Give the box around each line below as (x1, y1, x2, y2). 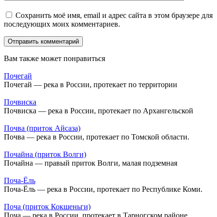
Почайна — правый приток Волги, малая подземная (4, 158, 177, 167)
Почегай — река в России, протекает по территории (4, 80, 177, 89)
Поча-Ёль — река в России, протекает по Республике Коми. (4, 185, 202, 193)
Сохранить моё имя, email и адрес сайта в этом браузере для (15, 11, 213, 19)
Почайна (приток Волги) (4, 150, 86, 158)
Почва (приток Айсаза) (4, 124, 80, 132)
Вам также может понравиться (4, 54, 105, 62)
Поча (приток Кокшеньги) (4, 202, 91, 211)
